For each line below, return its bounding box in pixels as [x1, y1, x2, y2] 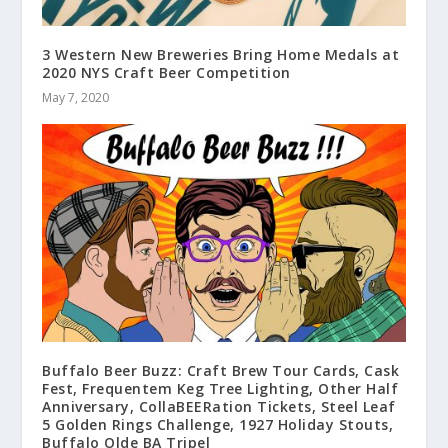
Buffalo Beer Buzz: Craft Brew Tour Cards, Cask [42, 360, 400, 380]
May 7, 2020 [42, 88, 110, 106]
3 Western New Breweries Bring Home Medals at [42, 44, 400, 64]
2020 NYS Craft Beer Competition [42, 62, 291, 82]
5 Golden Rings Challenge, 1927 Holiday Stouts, [42, 414, 394, 434]
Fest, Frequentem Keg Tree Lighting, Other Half [42, 378, 399, 398]
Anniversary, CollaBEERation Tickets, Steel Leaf [42, 396, 396, 416]
